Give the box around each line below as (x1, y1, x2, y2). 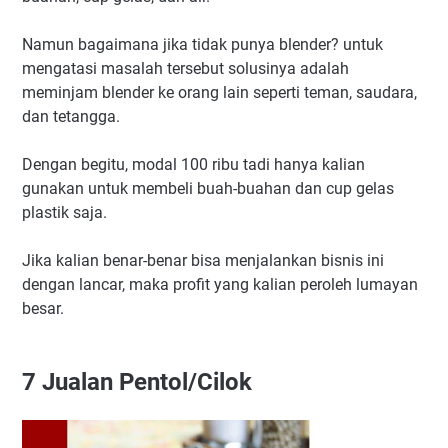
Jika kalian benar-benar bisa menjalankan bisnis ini (22, 250, 384, 270)
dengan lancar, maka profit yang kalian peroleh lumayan (22, 274, 418, 294)
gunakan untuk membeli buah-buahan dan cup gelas (22, 178, 394, 198)
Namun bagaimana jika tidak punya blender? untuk (22, 34, 383, 54)
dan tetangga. (22, 106, 120, 126)
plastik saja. (22, 202, 107, 222)
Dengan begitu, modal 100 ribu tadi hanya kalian (22, 154, 365, 174)
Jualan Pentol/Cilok (36, 368, 252, 397)
